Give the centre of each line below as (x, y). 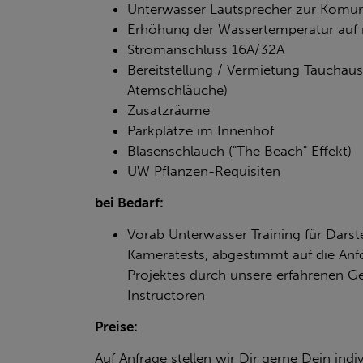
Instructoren (170, 295)
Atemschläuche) (177, 90)
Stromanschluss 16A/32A (206, 49)
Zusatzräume (169, 110)
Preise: (116, 326)
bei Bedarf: (129, 202)
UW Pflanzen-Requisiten (204, 171)
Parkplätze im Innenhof (201, 130)
